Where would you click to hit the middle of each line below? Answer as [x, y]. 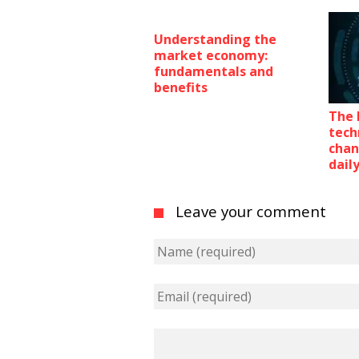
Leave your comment [251, 211]
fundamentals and [214, 71]
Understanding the [215, 39]
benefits [181, 87]
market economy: [211, 55]
